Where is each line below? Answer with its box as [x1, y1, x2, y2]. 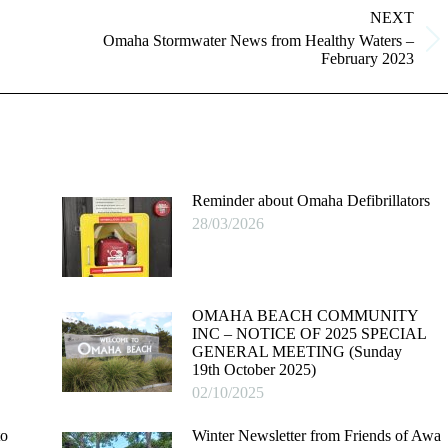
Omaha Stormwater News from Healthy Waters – [103, 32, 414, 49]
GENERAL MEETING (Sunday [191, 343, 402, 360]
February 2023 [321, 50, 414, 67]
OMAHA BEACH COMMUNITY [191, 307, 418, 324]
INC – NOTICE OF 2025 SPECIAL [191, 325, 426, 342]
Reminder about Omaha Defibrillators [191, 192, 430, 209]
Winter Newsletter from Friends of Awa [191, 427, 441, 444]
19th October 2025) [191, 361, 316, 378]
